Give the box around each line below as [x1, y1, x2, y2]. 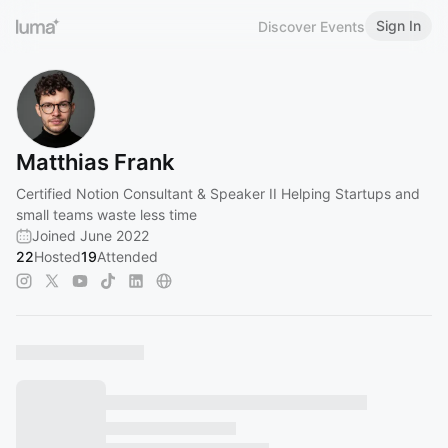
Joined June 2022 [32, 227, 149, 244]
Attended [97, 248, 158, 265]
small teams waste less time [16, 206, 197, 223]
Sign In [376, 17, 421, 34]
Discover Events [258, 17, 365, 35]
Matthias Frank [16, 149, 175, 175]
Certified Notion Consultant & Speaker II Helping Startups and [16, 185, 420, 202]
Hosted [34, 248, 81, 265]
